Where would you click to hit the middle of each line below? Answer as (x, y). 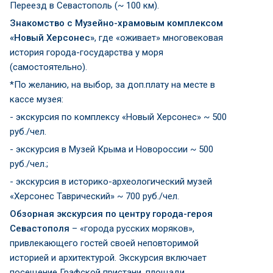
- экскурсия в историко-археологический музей (111, 181)
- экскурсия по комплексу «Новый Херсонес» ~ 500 (118, 117)
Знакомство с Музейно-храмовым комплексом (116, 23)
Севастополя (40, 228)
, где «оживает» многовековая (159, 37)
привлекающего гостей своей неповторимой (104, 243)
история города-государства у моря (87, 52)
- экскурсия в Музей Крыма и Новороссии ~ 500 (112, 149)
